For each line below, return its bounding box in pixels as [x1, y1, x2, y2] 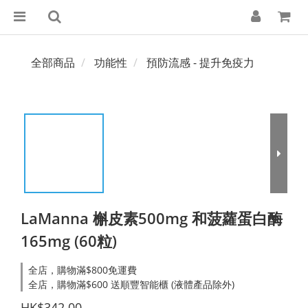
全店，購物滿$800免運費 [28, 263, 137, 276]
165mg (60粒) [21, 230, 117, 251]
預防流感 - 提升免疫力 [146, 55, 254, 70]
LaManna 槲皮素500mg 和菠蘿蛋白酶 [21, 208, 283, 228]
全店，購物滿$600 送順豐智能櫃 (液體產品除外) [28, 278, 234, 291]
